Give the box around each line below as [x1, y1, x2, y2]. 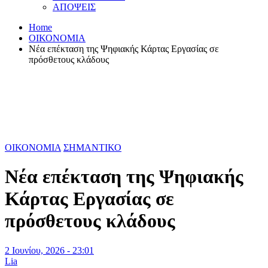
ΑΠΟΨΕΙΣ [53, 2, 96, 12]
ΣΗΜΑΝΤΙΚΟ [63, 142, 121, 153]
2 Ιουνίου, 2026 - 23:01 [5, 245, 94, 255]
